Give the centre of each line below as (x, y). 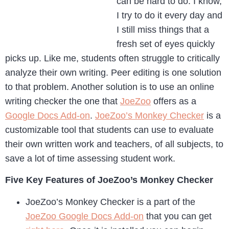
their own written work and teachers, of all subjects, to (114, 144)
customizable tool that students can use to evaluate (109, 130)
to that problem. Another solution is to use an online (110, 87)
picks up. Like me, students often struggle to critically (112, 58)
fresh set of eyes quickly (166, 44)
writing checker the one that (63, 101)
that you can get (178, 216)
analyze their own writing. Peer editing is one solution (113, 73)
